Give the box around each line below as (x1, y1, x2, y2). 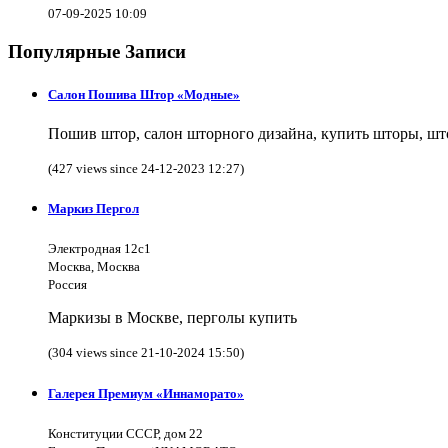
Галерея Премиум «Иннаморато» (48, 385, 244, 401)
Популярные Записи (8, 40, 186, 62)
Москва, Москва (48, 259, 140, 275)
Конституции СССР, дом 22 (48, 425, 203, 441)
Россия (48, 277, 87, 293)
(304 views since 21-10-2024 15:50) (48, 345, 244, 361)
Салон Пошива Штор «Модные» (48, 86, 240, 102)
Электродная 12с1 (48, 241, 151, 257)
